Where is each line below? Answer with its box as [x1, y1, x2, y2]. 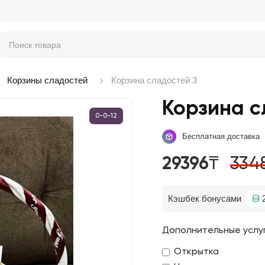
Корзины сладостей [7, 75, 88, 85]
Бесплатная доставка [182, 131, 260, 141]
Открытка [174, 247, 219, 257]
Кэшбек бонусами [168, 193, 241, 203]
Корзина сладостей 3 [111, 75, 197, 85]
